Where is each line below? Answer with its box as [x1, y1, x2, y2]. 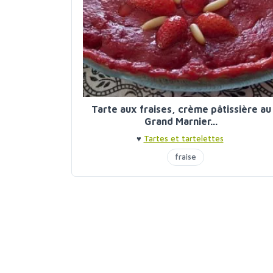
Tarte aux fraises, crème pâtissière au [91, 104, 271, 115]
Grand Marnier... [144, 116, 218, 127]
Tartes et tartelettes [143, 133, 224, 144]
